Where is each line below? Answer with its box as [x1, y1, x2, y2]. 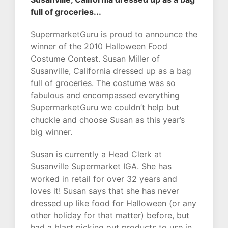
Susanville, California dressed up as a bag [31, 66, 191, 76]
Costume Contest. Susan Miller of [31, 53, 160, 64]
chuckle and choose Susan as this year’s [31, 115, 185, 125]
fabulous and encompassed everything [31, 90, 180, 101]
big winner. [31, 127, 72, 137]
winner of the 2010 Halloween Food [31, 41, 167, 52]
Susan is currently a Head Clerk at [31, 149, 162, 160]
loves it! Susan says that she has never [31, 186, 179, 196]
